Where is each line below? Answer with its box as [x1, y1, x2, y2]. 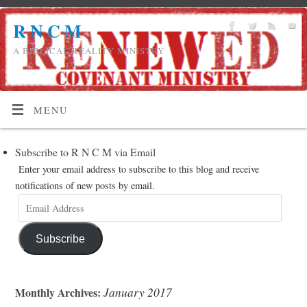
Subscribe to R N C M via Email [14, 144, 156, 159]
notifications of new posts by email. [14, 178, 155, 192]
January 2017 [103, 284, 172, 301]
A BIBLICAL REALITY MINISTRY [13, 45, 164, 57]
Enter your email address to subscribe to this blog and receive [18, 162, 259, 175]
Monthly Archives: [14, 284, 103, 301]
